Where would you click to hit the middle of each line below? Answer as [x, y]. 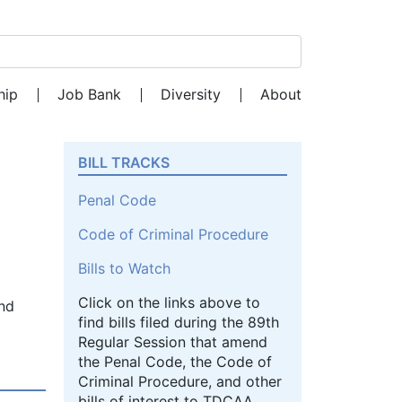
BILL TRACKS [124, 162]
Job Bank [90, 95]
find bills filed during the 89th [179, 323]
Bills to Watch [124, 269]
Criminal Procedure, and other [180, 382]
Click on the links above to [169, 303]
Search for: [100, 61]
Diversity [191, 95]
